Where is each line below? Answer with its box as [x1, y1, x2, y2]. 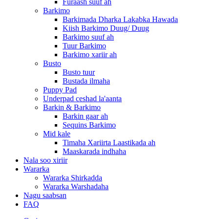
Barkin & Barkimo [43, 103, 101, 111]
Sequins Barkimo [63, 120, 116, 129]
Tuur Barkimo [63, 41, 106, 50]
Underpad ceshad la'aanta [43, 94, 122, 103]
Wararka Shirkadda [43, 173, 102, 182]
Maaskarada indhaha [63, 147, 126, 155]
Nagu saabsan [23, 191, 66, 199]
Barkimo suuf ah [63, 32, 114, 41]
